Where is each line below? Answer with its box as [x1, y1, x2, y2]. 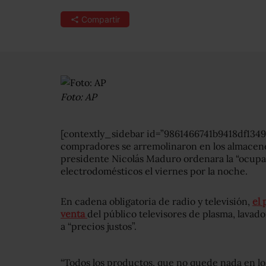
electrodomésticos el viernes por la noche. [61, 165, 248, 177]
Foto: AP [61, 91, 97, 103]
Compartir [81, 14, 120, 24]
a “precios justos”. [61, 220, 137, 232]
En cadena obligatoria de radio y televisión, [61, 195, 252, 207]
